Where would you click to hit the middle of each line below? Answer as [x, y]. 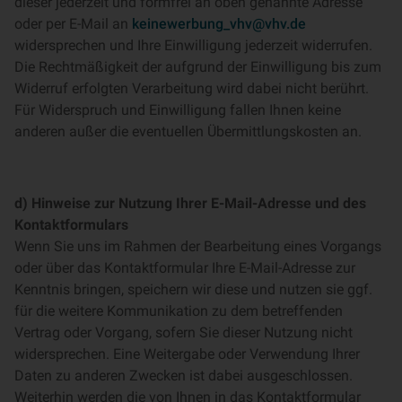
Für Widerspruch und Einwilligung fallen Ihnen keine [178, 110]
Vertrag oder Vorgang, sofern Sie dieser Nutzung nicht [184, 332]
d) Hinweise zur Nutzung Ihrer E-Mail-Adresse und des [190, 203]
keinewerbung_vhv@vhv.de [219, 24]
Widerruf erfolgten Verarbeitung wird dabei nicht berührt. [192, 88]
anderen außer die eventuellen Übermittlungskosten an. [188, 131]
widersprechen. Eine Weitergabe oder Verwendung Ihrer [187, 354]
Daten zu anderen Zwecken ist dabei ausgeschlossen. [184, 376]
